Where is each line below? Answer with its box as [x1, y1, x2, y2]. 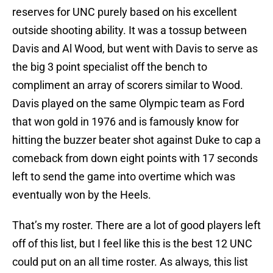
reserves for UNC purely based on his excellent [12, 5, 237, 19]
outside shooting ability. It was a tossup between [12, 24, 247, 37]
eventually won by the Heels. [12, 188, 151, 202]
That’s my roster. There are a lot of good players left [12, 219, 261, 232]
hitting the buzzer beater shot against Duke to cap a [12, 133, 261, 147]
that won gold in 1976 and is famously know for [12, 115, 239, 129]
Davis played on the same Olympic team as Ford [12, 97, 244, 110]
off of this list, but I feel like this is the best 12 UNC [12, 237, 252, 250]
